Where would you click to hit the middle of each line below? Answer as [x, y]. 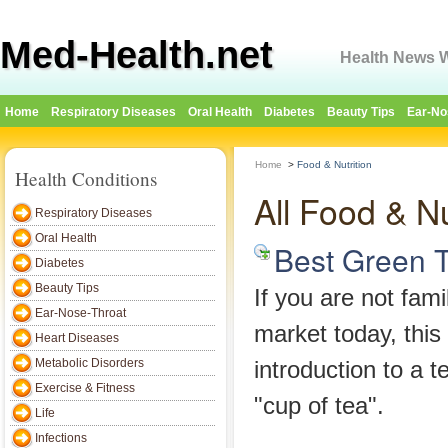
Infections [61, 438]
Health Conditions [86, 178]
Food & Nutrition [334, 164]
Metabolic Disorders [89, 363]
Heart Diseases [77, 338]
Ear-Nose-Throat [80, 313]
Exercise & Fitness [85, 388]
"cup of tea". [319, 406]
